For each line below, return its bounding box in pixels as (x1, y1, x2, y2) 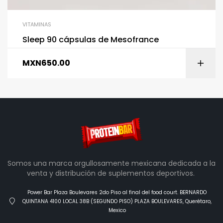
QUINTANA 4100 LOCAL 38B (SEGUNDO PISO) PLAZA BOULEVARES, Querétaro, (22, 197, 212, 205)
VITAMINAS (22, 20, 51, 29)
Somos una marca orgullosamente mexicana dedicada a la (7, 158, 216, 168)
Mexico (108, 206, 126, 214)
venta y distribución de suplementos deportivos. (26, 168, 197, 178)
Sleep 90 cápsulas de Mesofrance (22, 34, 159, 46)
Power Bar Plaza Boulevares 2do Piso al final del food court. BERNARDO (27, 188, 207, 196)
